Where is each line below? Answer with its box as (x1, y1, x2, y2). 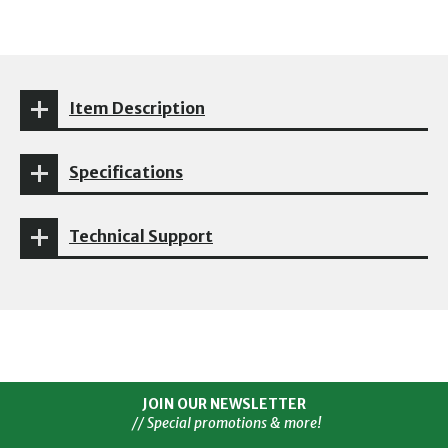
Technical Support (69, 226, 213, 247)
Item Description (69, 98, 205, 119)
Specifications (69, 162, 183, 183)
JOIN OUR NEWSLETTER (142, 395, 306, 414)
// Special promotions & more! (126, 414, 322, 433)
